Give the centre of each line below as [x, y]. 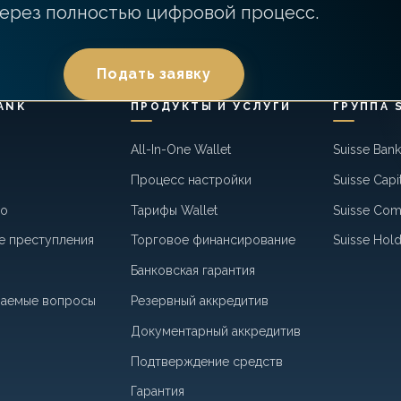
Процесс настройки [191, 179]
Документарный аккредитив [215, 331]
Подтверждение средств [206, 361]
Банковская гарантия [192, 271]
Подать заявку [154, 74]
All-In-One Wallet [180, 150]
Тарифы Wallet [174, 210]
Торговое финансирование [213, 240]
